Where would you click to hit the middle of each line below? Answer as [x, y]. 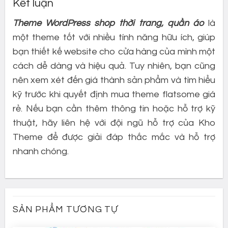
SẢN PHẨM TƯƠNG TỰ [65, 209]
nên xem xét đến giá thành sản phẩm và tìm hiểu [114, 80]
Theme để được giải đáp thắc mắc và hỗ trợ [114, 137]
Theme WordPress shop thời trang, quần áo [110, 23]
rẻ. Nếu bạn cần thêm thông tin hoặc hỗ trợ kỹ [114, 108]
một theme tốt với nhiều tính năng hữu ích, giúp [114, 37]
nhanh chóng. [40, 151]
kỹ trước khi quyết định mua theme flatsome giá [114, 94]
